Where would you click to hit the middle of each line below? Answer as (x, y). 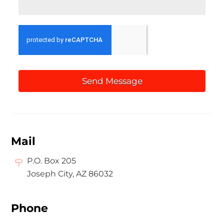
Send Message (112, 81)
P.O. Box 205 (52, 160)
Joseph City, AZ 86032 (70, 173)
